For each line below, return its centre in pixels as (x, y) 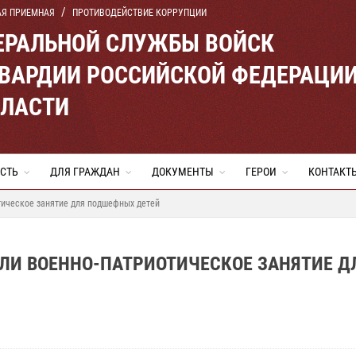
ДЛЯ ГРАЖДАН (85, 172)
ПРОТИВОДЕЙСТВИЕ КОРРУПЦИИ (139, 13)
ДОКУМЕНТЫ (183, 172)
